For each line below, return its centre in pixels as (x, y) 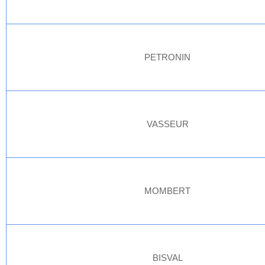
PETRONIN (168, 57)
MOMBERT (168, 191)
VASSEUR (168, 124)
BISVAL (168, 258)
